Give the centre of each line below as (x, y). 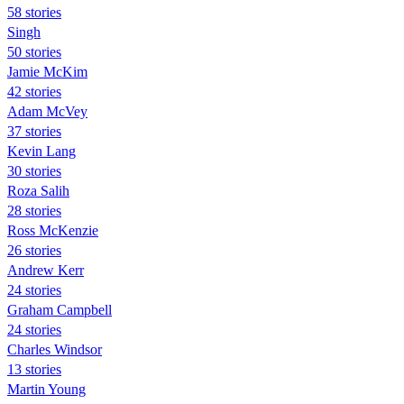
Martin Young (46, 389)
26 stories (34, 250)
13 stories (34, 369)
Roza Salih (38, 190)
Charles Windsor (55, 349)
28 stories (34, 210)
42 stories (34, 91)
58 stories (34, 12)
